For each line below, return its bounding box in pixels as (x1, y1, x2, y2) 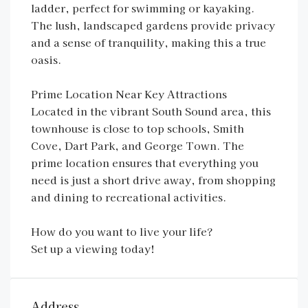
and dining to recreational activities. (31, 190, 226, 204)
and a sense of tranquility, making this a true (31, 35, 266, 49)
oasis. (31, 52, 61, 67)
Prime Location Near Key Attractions (31, 87, 227, 101)
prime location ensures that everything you (31, 155, 258, 170)
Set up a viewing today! (31, 241, 155, 256)
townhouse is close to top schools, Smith (31, 121, 244, 135)
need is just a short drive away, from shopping (31, 173, 276, 187)
